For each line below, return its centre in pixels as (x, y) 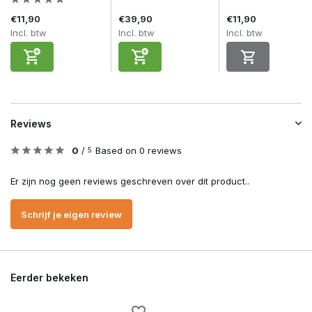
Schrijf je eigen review (71, 214)
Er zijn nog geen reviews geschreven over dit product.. (130, 181)
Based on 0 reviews (139, 151)
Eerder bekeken (49, 278)
